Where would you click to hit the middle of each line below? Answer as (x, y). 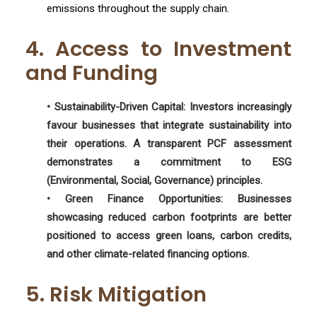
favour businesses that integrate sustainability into (169, 125)
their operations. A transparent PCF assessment (169, 144)
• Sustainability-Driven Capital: (116, 107)
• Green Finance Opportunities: (135, 199)
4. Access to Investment (158, 49)
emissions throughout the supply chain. (138, 8)
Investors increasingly (238, 107)
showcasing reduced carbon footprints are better (169, 217)
